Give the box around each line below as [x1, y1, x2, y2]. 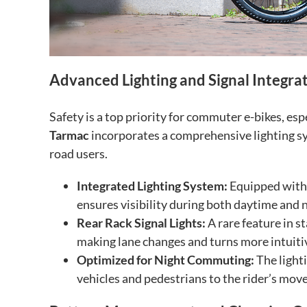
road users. [49, 146, 108, 162]
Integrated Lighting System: [77, 178, 228, 194]
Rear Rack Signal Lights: [77, 215, 206, 231]
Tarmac [49, 127, 89, 143]
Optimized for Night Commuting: [77, 252, 254, 268]
